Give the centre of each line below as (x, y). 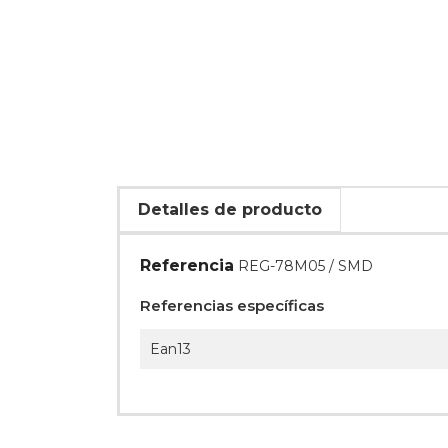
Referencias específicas (232, 306)
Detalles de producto (230, 210)
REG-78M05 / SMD (305, 266)
